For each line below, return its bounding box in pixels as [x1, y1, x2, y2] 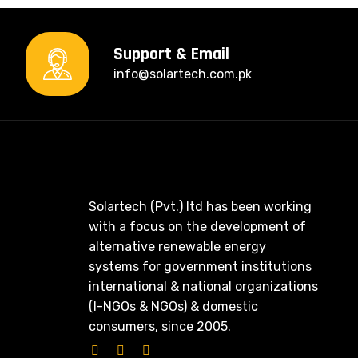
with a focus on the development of [89, 219, 306, 234]
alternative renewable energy [89, 239, 266, 254]
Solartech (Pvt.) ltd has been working [89, 199, 312, 214]
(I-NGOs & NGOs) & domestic [89, 299, 258, 314]
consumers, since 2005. [89, 319, 231, 334]
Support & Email [113, 42, 229, 66]
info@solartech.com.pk [113, 66, 252, 82]
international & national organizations [89, 279, 318, 294]
